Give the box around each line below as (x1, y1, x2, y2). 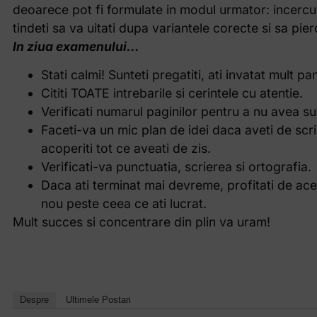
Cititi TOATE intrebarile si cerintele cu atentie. (40, 86, 303, 101)
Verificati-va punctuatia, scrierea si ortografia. (40, 159, 311, 175)
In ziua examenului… (12, 38, 139, 54)
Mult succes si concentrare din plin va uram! (12, 214, 270, 230)
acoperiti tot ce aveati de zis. (40, 141, 211, 156)
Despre (19, 294, 49, 306)
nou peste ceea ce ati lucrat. (40, 196, 207, 212)
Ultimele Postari (65, 294, 131, 306)
